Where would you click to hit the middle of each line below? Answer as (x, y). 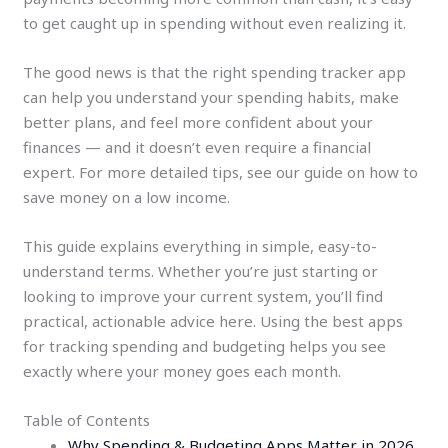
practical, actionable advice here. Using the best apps (213, 321)
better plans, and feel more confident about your (198, 122)
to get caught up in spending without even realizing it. (215, 23)
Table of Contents (87, 420)
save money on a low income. (127, 197)
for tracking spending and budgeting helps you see (205, 346)
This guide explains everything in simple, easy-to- (200, 246)
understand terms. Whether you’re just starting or (201, 271)
